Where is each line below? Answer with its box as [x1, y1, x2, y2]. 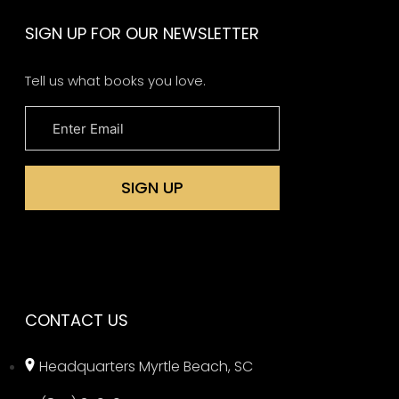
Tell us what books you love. [24, 71, 206, 90]
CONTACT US [24, 308, 128, 331]
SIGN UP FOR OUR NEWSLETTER [24, 22, 259, 45]
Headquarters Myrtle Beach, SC [38, 355, 253, 377]
